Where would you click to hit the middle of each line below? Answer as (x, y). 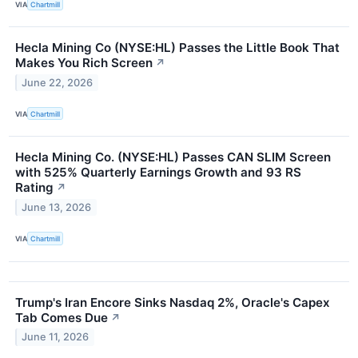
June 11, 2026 (56, 337)
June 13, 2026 (57, 208)
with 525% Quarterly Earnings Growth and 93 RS (158, 173)
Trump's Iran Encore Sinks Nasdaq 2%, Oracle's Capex (173, 302)
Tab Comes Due (62, 317)
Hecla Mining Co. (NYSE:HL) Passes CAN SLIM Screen (173, 157)
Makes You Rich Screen (84, 63)
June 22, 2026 (58, 83)
